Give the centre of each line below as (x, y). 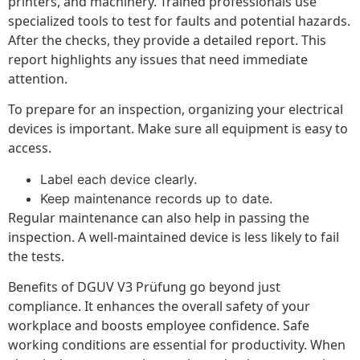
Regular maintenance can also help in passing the (159, 217)
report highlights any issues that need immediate (158, 60)
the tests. (36, 256)
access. (30, 148)
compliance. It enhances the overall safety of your (159, 307)
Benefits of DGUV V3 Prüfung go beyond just (144, 287)
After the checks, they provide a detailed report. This (167, 41)
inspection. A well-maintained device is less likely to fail (174, 237)
